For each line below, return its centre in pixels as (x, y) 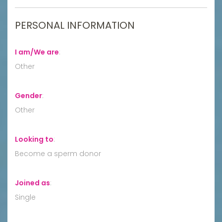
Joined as (32, 183)
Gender (28, 95)
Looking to (34, 139)
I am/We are (37, 52)
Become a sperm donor (58, 153)
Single (25, 197)
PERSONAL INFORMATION (75, 25)
